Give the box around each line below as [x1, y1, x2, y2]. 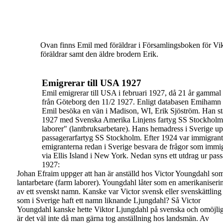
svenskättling [181, 187, 222, 196]
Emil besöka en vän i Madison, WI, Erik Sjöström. [42, 107, 200, 115]
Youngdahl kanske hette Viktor [17, 205, 116, 214]
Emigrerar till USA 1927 [42, 78, 141, 88]
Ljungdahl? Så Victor [133, 196, 201, 205]
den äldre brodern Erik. [86, 50, 158, 58]
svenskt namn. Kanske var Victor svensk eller [36, 187, 181, 196]
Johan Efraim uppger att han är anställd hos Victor [17, 169, 175, 178]
